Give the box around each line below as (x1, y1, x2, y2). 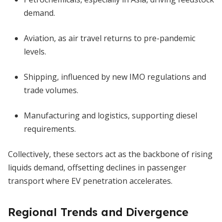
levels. (24, 46, 46, 57)
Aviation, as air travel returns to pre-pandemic (24, 33, 195, 44)
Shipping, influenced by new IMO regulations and (24, 71, 206, 82)
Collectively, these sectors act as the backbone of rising (8, 149, 213, 160)
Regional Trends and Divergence (8, 205, 188, 219)
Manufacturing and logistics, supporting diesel (24, 110, 197, 121)
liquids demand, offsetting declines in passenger (8, 162, 186, 173)
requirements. (24, 123, 76, 134)
